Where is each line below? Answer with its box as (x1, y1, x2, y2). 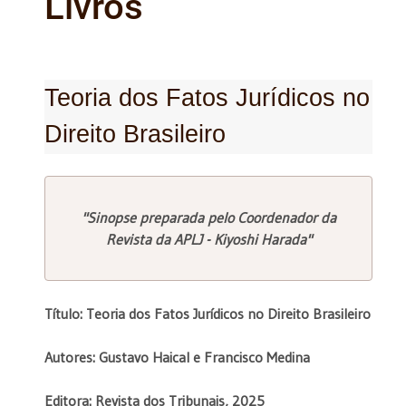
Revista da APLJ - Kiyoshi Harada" (105, 229, 312, 248)
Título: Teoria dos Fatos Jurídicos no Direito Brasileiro (44, 304, 371, 323)
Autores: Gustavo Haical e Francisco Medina (44, 347, 310, 366)
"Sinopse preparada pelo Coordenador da (81, 208, 336, 227)
